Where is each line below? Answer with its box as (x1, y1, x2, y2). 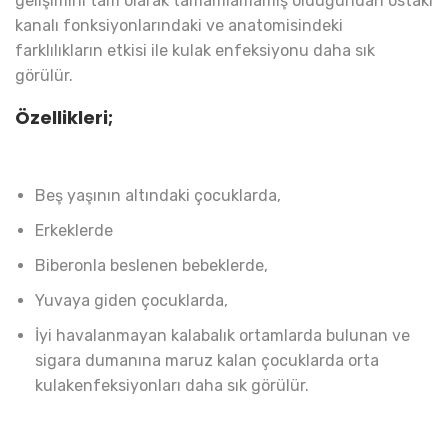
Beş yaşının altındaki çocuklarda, (35, 185, 281, 205)
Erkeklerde (35, 220, 113, 240)
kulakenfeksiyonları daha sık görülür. (35, 375, 309, 395)
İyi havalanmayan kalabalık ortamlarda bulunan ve (35, 325, 410, 345)
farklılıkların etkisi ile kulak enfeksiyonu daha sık (15, 41, 375, 61)
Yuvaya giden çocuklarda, (35, 290, 228, 310)
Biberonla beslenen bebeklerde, (35, 255, 268, 275)
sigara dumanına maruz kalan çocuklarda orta (35, 350, 379, 370)
